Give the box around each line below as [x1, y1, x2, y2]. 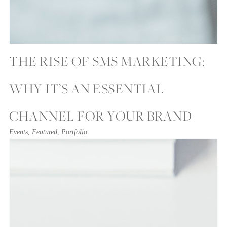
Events [9, 128, 28, 136]
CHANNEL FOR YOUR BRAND [9, 106, 192, 126]
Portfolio [61, 128, 87, 136]
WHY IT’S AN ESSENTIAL [9, 79, 164, 98]
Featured [32, 128, 57, 136]
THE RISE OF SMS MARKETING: [9, 52, 205, 71]
